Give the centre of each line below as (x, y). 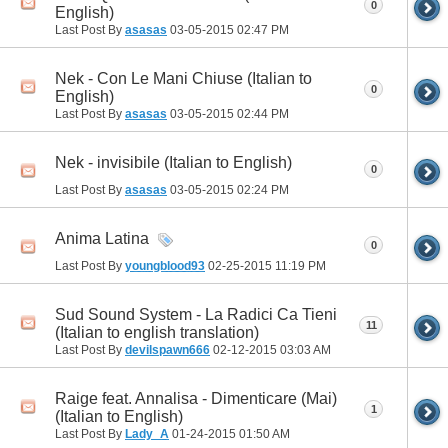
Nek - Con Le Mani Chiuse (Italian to (183, 78)
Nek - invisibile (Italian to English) (173, 162)
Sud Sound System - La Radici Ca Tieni (196, 314)
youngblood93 (165, 265)
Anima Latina (102, 238)
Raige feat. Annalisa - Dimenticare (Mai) (196, 399)
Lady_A (147, 434)
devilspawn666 (167, 349)
